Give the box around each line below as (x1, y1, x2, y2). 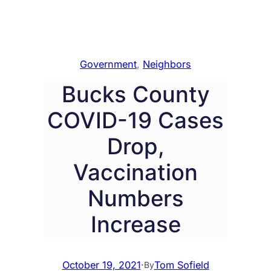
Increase (90, 211, 181, 238)
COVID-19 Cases (47, 106, 224, 134)
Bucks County (61, 80, 210, 108)
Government (80, 57, 137, 70)
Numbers (87, 184, 184, 212)
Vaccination (73, 158, 198, 186)
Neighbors (143, 57, 191, 70)
